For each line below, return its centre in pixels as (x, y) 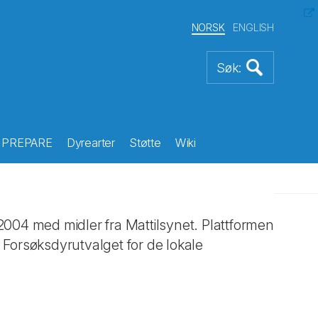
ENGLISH (253, 27)
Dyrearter (91, 143)
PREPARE (27, 143)
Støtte (145, 143)
